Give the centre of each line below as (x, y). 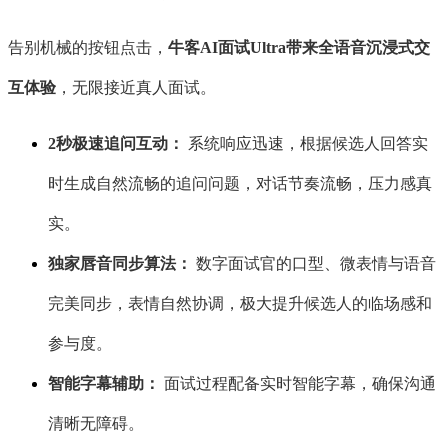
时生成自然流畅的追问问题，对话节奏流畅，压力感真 (240, 184)
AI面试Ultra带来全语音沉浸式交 (315, 48)
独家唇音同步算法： (120, 264)
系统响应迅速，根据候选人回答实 (308, 144)
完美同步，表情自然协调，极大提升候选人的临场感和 (240, 304)
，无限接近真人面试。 (136, 88)
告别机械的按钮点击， (88, 48)
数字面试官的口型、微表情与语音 (314, 264)
